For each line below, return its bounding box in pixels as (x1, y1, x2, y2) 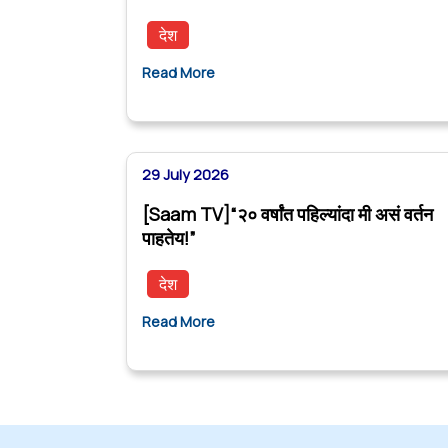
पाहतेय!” (142, 226, 196, 251)
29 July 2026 (142, 165, 229, 185)
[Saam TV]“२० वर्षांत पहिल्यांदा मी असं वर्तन (142, 202, 433, 227)
